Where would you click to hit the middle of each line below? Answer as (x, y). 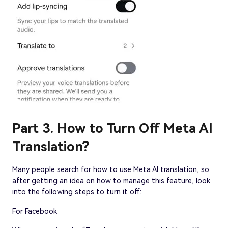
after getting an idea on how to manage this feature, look (111, 180)
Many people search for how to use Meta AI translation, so (111, 169)
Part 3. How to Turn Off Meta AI (112, 128)
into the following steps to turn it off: (77, 192)
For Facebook (35, 211)
